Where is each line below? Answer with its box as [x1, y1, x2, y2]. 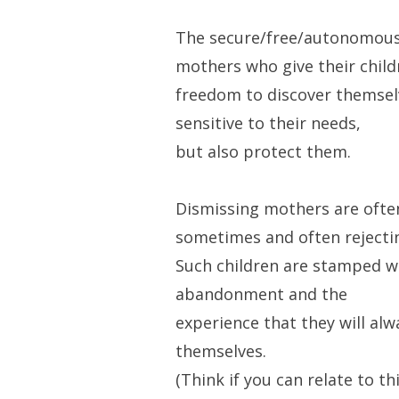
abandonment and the [175, 283, 347, 305]
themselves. [175, 340, 266, 362]
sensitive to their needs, [175, 112, 361, 134]
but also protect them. [175, 141, 351, 163]
